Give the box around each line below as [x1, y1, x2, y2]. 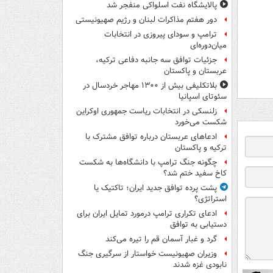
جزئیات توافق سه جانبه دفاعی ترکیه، [96, 54, 217, 66]
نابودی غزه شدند [173, 259, 227, 271]
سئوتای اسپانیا [179, 91, 227, 103]
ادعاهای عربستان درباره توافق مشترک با [85, 131, 217, 143]
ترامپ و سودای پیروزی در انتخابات [104, 29, 217, 41]
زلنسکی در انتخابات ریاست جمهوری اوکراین [76, 105, 217, 118]
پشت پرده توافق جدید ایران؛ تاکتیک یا [94, 182, 217, 194]
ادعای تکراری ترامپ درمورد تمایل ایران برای [77, 208, 217, 220]
